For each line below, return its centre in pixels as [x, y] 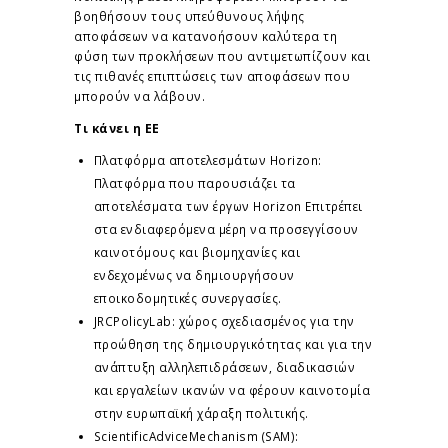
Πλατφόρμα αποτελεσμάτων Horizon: [207, 160]
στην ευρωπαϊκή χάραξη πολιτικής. [201, 413]
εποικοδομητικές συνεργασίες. [187, 298]
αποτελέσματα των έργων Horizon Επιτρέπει [228, 206]
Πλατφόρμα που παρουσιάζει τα [194, 183]
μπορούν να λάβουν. [139, 95]
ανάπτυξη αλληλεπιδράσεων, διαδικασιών [224, 367]
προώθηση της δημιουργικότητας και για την [232, 344]
